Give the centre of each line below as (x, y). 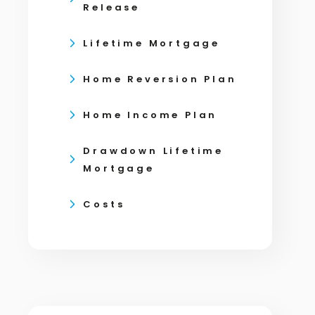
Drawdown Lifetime (154, 151)
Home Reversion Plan (160, 79)
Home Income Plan (150, 115)
